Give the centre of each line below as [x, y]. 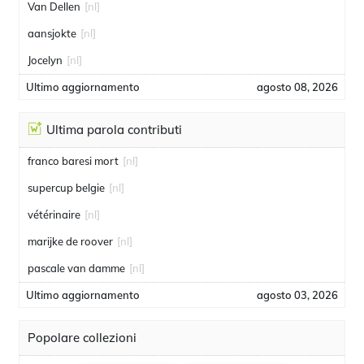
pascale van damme [76, 268]
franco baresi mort [73, 161]
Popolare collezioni [82, 338]
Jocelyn [45, 60]
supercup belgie [66, 188]
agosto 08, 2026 [297, 87]
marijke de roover [70, 241]
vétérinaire [54, 214]
